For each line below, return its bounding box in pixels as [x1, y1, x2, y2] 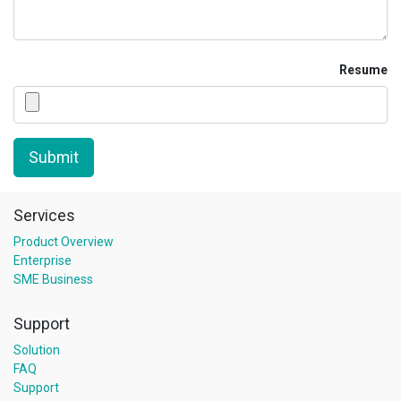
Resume [339, 62, 388, 77]
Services [13, 207, 75, 225]
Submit [29, 148, 79, 166]
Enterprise [13, 253, 72, 268]
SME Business [13, 272, 93, 286]
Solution [13, 343, 60, 357]
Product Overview [13, 235, 114, 249]
